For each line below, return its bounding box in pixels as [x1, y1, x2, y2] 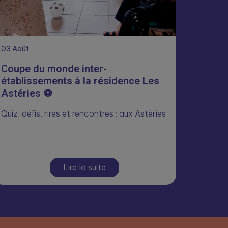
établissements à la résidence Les [1, 75, 159, 87]
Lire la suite [63, 162, 106, 173]
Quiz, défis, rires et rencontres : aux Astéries [1, 108, 166, 119]
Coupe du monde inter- [1, 63, 107, 75]
